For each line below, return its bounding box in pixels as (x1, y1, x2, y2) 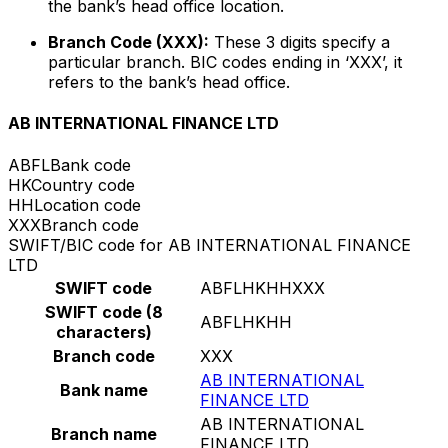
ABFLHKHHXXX (200, 277, 325, 298)
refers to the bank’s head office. (48, 72, 290, 93)
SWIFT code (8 (44, 301, 163, 322)
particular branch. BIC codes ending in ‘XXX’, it (48, 52, 402, 73)
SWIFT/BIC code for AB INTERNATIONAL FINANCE (8, 234, 411, 255)
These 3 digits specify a (209, 32, 390, 53)
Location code (34, 194, 141, 215)
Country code (31, 174, 135, 195)
